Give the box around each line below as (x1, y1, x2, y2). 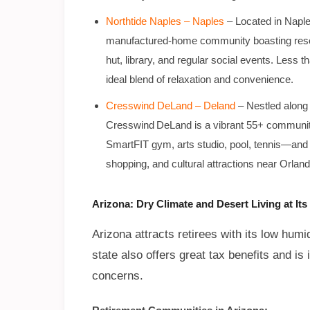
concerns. (92, 269, 143, 283)
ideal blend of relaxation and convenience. (106, 73, 293, 86)
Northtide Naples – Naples (106, 15, 224, 28)
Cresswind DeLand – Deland (106, 100, 235, 112)
